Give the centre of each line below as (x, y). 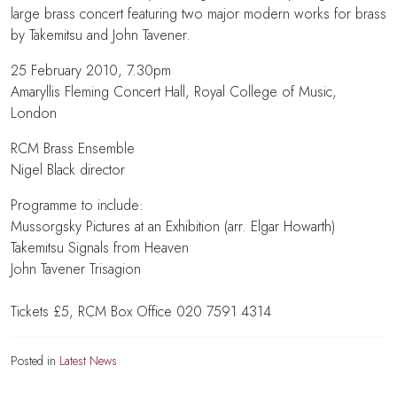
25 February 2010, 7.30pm (91, 70)
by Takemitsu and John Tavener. (101, 35)
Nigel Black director (68, 169)
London (34, 113)
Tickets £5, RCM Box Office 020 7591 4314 (141, 311)
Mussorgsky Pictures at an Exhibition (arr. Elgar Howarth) (173, 226)
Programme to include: (77, 205)
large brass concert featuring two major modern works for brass (198, 13)
